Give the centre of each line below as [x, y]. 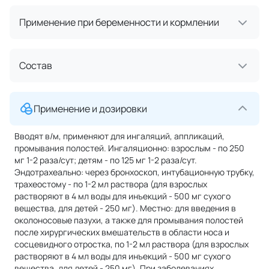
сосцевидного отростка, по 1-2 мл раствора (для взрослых [131, 244]
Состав [36, 65]
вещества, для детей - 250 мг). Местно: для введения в [125, 208]
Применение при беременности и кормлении [119, 22]
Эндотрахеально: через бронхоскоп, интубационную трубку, [134, 172]
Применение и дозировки [90, 108]
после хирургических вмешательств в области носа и [122, 232]
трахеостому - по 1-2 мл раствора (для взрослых [111, 184]
